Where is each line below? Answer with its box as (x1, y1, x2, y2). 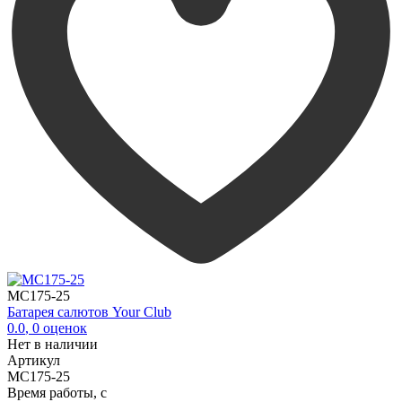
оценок (39, 319, 87, 336)
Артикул (7, 352, 60, 368)
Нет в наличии (7, 336, 98, 352)
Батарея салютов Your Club (7, 303, 171, 319)
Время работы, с (7, 384, 107, 400)
